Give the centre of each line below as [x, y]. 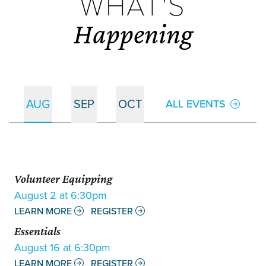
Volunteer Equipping [63, 178]
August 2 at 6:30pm [61, 195]
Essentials [37, 231]
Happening [133, 33]
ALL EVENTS [196, 103]
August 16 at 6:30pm [62, 247]
